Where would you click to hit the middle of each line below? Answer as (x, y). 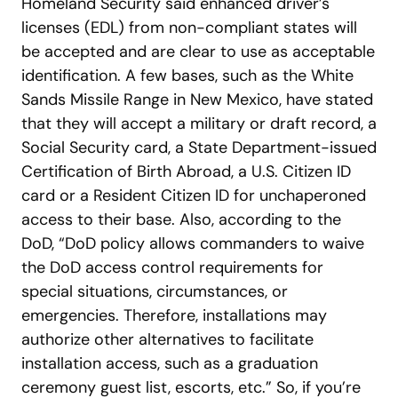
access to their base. (98, 220)
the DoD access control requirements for (172, 268)
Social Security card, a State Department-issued (199, 148)
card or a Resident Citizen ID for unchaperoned (194, 196)
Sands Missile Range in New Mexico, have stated (197, 100)
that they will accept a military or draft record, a (199, 124)
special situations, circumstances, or (155, 292)
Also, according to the (260, 220)
